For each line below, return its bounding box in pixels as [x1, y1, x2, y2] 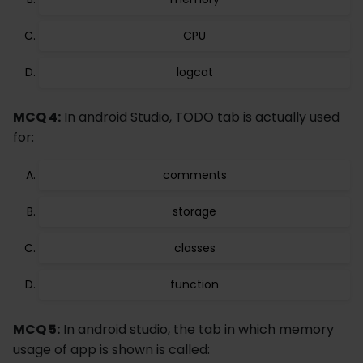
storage [173, 203, 216, 220]
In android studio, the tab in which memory [60, 320, 334, 339]
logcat [176, 64, 213, 80]
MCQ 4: [13, 108, 61, 126]
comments [162, 167, 227, 183]
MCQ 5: [13, 320, 60, 339]
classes [173, 240, 216, 256]
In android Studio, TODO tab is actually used [61, 108, 340, 126]
